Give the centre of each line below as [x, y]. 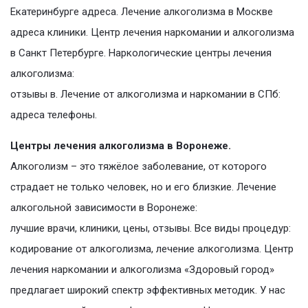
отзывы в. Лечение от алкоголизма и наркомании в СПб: [145, 95]
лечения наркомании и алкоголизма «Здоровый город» [142, 270]
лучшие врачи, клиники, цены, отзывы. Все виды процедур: [151, 229]
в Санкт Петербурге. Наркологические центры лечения [141, 53]
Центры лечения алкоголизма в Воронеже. [121, 146]
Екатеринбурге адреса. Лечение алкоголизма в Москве [142, 12]
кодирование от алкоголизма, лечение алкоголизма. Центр [152, 249]
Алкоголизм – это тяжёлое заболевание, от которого [139, 167]
